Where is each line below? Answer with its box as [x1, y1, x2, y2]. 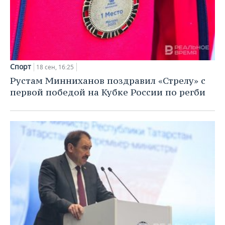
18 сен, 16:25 [36, 62, 74, 71]
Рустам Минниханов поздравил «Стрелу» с [10, 74, 205, 86]
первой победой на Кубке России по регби [10, 86, 205, 98]
